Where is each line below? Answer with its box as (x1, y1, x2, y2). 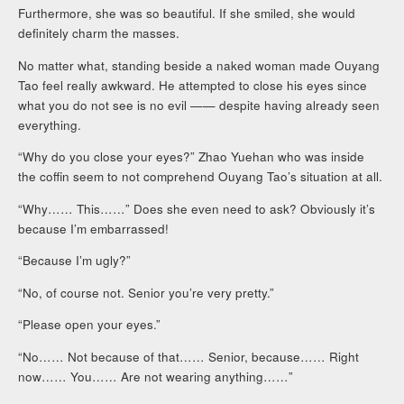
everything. (18, 115, 82, 133)
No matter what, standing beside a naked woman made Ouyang (18, 56, 381, 74)
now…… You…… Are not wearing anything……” (18, 367, 294, 385)
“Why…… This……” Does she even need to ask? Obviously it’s (18, 199, 376, 217)
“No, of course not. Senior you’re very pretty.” (18, 283, 275, 301)
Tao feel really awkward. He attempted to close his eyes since (18, 76, 368, 94)
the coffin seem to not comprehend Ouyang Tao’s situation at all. (18, 168, 383, 186)
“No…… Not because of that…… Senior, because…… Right (18, 347, 360, 365)
